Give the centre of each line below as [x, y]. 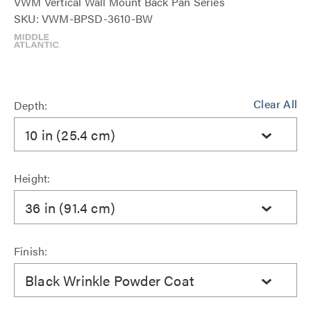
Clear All [275, 104]
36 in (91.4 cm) [70, 207]
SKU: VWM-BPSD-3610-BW [84, 18]
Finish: [31, 251]
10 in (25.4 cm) [70, 134]
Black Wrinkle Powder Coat [109, 280]
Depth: [31, 105]
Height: [32, 178]
